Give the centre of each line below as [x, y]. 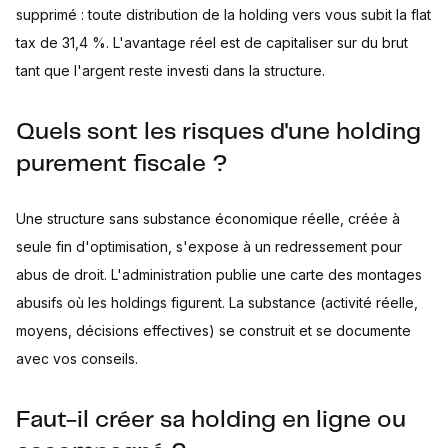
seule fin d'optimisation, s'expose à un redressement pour [209, 247]
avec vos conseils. [77, 359]
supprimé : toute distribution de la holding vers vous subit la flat [223, 15]
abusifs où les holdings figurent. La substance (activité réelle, [217, 303]
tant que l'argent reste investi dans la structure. [170, 71]
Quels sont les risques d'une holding [218, 133]
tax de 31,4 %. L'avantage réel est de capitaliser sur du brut [212, 43]
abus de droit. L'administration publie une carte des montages [219, 275]
